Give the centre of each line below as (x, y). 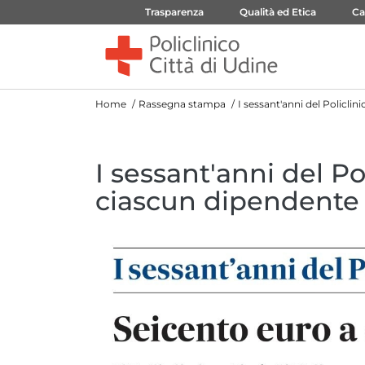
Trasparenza (174, 12)
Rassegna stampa (182, 104)
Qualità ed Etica (278, 12)
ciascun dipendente (227, 201)
